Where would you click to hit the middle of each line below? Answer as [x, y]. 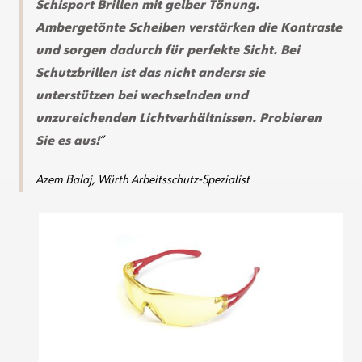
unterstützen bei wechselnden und [142, 97]
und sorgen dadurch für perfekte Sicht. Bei [168, 51]
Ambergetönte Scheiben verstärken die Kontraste [189, 29]
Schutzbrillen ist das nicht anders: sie [150, 74]
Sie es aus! [67, 142]
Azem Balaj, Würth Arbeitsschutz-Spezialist [143, 181]
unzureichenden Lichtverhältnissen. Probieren [179, 119]
